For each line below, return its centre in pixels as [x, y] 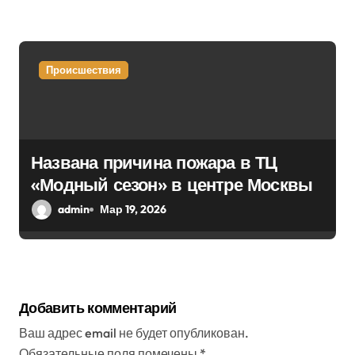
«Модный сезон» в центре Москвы [172, 185]
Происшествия [84, 70]
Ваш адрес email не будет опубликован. [134, 333]
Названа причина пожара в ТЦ [154, 162]
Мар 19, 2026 [133, 209]
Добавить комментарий [98, 307]
